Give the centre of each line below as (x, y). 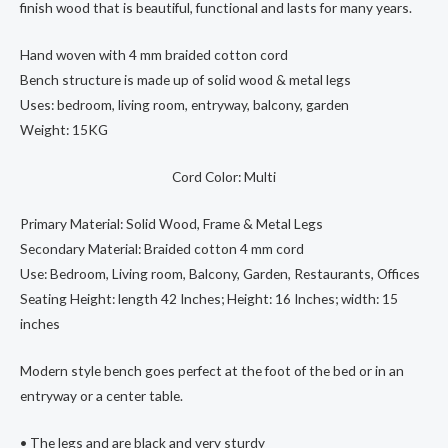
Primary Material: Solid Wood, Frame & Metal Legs (171, 223)
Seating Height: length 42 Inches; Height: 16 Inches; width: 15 (209, 298)
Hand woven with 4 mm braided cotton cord (154, 55)
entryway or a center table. (101, 395)
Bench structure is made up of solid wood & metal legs (185, 80)
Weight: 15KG (64, 130)
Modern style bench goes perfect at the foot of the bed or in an (212, 370)
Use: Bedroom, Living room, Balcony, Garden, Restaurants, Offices (220, 273)
